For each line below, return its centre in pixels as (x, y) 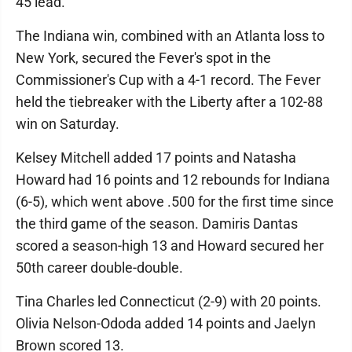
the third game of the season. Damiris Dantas (157, 224)
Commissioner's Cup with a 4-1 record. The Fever (168, 80)
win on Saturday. (68, 124)
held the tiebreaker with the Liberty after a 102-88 (169, 102)
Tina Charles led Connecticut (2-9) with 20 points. (169, 302)
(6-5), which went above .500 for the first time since (175, 202)
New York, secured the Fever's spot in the (143, 58)
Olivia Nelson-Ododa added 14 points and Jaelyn (166, 324)
